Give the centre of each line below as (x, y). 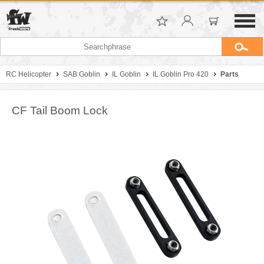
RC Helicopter (29, 74)
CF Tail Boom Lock (60, 110)
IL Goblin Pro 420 (181, 74)
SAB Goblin (82, 74)
